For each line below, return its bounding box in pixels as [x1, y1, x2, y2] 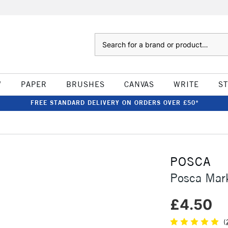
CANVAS [124, 79, 154, 89]
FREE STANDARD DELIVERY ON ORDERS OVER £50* [30, 99, 199, 106]
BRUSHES [66, 79, 105, 89]
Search [94, 34, 115, 42]
